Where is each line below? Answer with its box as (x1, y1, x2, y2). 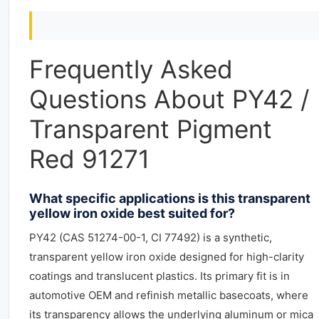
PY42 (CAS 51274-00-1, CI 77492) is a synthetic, (29, 231, 272, 244)
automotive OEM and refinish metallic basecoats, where (29, 288, 308, 302)
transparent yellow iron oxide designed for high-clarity (29, 250, 304, 263)
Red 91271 (29, 144, 150, 174)
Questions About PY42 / (29, 84, 309, 114)
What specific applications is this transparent (29, 191, 310, 206)
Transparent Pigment (29, 114, 272, 144)
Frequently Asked (29, 54, 233, 84)
